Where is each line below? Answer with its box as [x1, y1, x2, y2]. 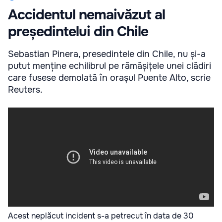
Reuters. [8, 84, 43, 95]
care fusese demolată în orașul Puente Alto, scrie [8, 72, 211, 83]
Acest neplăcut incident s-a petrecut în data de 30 [8, 210, 194, 221]
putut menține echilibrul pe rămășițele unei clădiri [8, 60, 211, 71]
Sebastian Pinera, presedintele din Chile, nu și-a [8, 48, 206, 59]
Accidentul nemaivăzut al [8, 5, 165, 24]
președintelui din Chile [8, 22, 148, 41]
